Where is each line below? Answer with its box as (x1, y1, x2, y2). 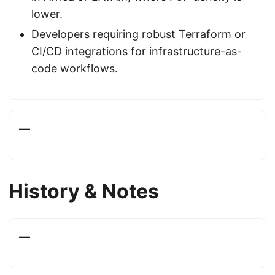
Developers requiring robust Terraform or (31, 28, 246, 41)
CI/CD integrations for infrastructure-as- (31, 45, 242, 58)
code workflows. (31, 62, 118, 75)
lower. (31, 7, 63, 20)
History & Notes (9, 179, 159, 203)
